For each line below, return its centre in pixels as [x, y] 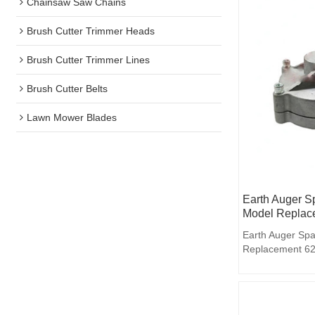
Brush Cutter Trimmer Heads [91, 31]
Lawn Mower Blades [72, 117]
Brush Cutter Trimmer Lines [89, 59]
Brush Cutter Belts [67, 88]
